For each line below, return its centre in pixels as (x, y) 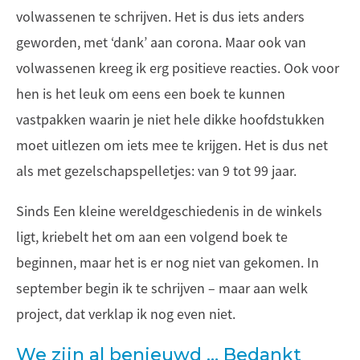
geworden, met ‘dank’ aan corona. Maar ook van (161, 43)
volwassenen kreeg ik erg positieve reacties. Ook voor (178, 69)
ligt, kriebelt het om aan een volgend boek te (152, 237)
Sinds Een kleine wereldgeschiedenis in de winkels (169, 212)
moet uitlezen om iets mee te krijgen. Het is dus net (172, 146)
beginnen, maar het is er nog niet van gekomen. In (168, 263)
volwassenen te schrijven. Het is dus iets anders (160, 17)
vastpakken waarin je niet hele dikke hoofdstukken (170, 120)
